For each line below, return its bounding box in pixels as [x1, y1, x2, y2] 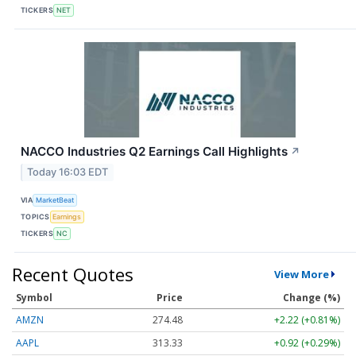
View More [273, 266, 329, 281]
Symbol [16, 290, 52, 304]
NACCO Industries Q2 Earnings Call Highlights [21, 144, 288, 160]
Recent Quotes [12, 261, 133, 286]
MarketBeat [36, 195, 75, 204]
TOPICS [21, 211, 50, 221]
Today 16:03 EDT [27, 166, 109, 179]
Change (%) [283, 290, 340, 304]
